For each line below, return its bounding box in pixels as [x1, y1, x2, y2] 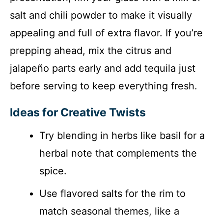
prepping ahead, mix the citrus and [10, 45, 171, 56]
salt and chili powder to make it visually [10, 9, 192, 21]
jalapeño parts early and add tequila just [10, 62, 195, 74]
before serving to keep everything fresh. [10, 80, 197, 92]
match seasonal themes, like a [39, 205, 179, 217]
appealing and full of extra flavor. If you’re [10, 27, 203, 39]
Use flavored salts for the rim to [39, 187, 186, 199]
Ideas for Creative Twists [10, 106, 146, 119]
